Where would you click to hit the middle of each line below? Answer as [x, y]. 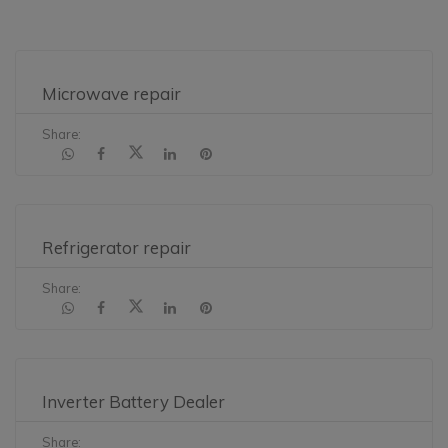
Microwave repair [111, 94]
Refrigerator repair [116, 248]
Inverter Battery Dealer [133, 402]
